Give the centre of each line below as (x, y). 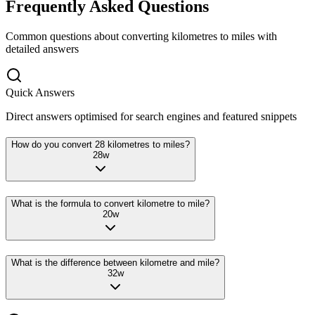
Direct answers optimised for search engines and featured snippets (151, 116)
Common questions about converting (87, 36)
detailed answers (42, 49)
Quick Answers (40, 92)
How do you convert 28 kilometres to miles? (101, 145)
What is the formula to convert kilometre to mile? (110, 204)
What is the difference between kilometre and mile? (115, 262)
